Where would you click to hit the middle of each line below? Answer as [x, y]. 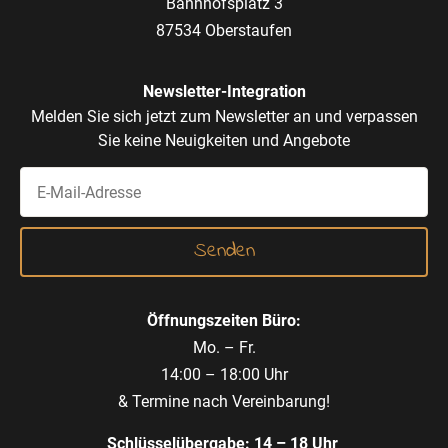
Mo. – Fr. [224, 348]
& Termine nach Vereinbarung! [224, 402]
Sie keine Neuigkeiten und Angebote [224, 141]
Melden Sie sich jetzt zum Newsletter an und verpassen [224, 117]
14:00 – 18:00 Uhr [224, 375]
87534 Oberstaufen [224, 30]
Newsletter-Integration [224, 92]
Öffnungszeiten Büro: [224, 321]
